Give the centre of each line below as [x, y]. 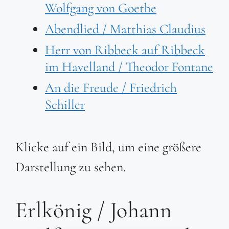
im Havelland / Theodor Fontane [129, 67]
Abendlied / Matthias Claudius [125, 29]
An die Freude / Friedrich [111, 88]
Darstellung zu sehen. [71, 167]
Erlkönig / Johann [94, 210]
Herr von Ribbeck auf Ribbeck [125, 50]
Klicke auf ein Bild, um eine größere [108, 147]
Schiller [65, 105]
